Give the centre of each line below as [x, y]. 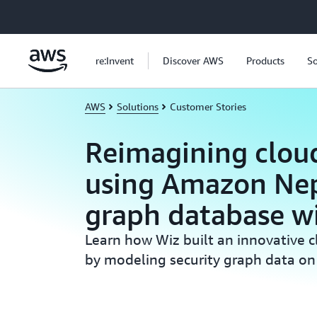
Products [265, 60]
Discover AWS [193, 60]
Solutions [138, 106]
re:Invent [115, 60]
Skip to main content [52, 14]
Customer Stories [208, 106]
